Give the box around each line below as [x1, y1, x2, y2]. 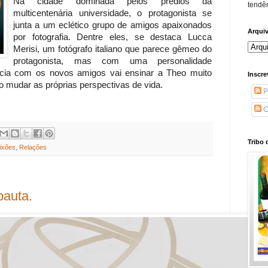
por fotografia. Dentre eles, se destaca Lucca [13, 32, 212, 42]
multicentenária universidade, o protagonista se [13, 8, 212, 19]
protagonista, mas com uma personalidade [13, 56, 212, 66]
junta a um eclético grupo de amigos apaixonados [13, 20, 212, 31]
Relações [19, 144, 47, 151]
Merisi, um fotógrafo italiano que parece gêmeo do [13, 44, 212, 54]
